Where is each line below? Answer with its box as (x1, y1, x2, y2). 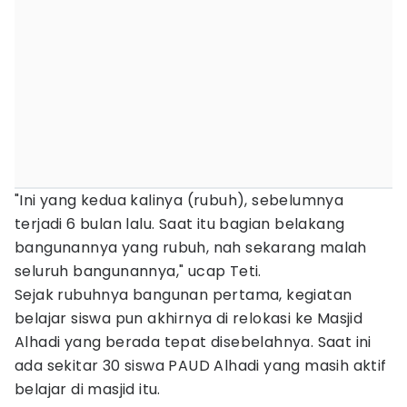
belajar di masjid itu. (15, 379, 161, 400)
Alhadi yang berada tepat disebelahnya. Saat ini (15, 332, 372, 352)
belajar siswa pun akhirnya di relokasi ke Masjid (15, 308, 363, 329)
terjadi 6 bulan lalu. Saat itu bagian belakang (15, 213, 345, 234)
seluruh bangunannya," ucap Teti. (15, 261, 262, 282)
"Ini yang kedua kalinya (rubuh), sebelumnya (15, 190, 344, 211)
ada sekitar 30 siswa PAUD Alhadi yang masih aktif (15, 355, 387, 376)
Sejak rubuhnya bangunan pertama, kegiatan (15, 284, 352, 305)
